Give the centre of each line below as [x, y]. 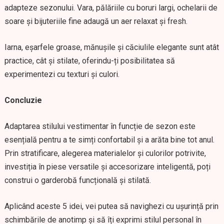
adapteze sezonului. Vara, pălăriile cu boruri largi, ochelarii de [111, 8]
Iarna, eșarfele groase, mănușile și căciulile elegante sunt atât [111, 47]
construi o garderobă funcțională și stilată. [77, 180]
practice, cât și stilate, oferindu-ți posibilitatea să [89, 61]
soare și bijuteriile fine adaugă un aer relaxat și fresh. [96, 21]
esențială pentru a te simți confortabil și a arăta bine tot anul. [109, 140]
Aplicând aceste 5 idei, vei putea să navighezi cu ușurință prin [111, 206]
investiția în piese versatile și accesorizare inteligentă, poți [107, 167]
